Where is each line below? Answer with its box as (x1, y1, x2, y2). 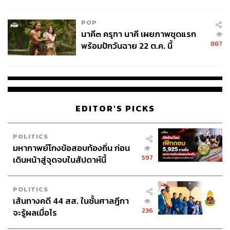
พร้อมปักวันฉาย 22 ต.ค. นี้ (81, 40, 172, 53)
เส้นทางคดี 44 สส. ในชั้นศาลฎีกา (13, 194, 129, 207)
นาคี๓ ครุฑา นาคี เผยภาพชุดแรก (81, 28, 196, 41)
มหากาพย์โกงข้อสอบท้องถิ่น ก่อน (13, 141, 130, 155)
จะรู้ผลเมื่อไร (13, 206, 57, 219)
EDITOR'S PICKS (75, 102, 155, 115)
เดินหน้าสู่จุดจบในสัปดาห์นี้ (13, 153, 106, 166)
